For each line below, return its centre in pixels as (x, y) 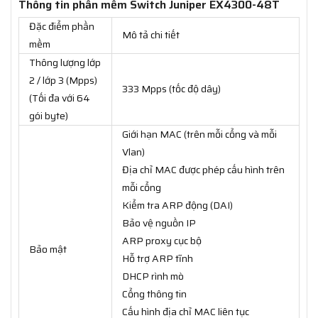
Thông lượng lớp (65, 63)
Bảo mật (48, 250)
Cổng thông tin (154, 294)
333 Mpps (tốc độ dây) (171, 89)
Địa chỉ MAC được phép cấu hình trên (203, 170)
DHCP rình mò (153, 276)
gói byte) (49, 116)
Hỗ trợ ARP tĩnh (158, 259)
